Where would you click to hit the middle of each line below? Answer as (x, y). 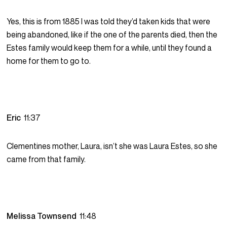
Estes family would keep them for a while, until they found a (109, 48)
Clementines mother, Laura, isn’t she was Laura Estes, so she (112, 146)
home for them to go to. (49, 61)
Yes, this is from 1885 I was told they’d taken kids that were (109, 22)
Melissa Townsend (43, 216)
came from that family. (46, 159)
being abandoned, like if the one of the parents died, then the (112, 35)
